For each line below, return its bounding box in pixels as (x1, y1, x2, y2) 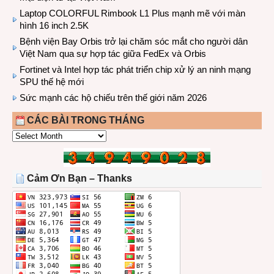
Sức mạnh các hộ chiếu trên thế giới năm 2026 (20, 92, 207, 103)
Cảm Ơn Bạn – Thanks (27, 173, 132, 183)
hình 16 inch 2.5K (20, 20, 89, 31)
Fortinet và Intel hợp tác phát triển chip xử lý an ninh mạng (20, 64, 251, 75)
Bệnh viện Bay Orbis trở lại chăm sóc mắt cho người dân (20, 36, 248, 46)
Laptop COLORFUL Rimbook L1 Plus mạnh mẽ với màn (20, 8, 245, 18)
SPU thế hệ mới (20, 76, 84, 87)
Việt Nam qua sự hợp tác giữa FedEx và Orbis (20, 48, 206, 59)
